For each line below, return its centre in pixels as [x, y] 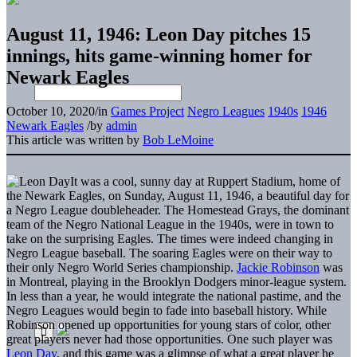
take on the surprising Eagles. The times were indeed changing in [170, 238]
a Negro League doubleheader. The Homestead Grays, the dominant [178, 210]
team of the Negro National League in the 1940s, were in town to [170, 224]
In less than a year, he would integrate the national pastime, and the [174, 296]
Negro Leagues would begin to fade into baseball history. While [167, 310]
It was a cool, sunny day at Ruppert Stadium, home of [205, 181]
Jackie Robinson [278, 267]
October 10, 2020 [51, 111]
